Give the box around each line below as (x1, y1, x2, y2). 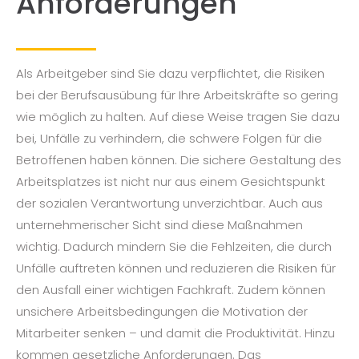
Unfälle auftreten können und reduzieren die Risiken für (16, 260, 336, 277)
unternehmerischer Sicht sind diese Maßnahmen (16, 216, 303, 234)
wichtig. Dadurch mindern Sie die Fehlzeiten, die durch (16, 238, 332, 256)
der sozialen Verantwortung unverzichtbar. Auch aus (16, 195, 323, 212)
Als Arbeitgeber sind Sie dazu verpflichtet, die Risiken (16, 65, 325, 83)
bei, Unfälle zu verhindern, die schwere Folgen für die (16, 130, 322, 147)
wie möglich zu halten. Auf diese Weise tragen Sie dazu (16, 108, 340, 126)
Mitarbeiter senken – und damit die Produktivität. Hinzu (16, 325, 335, 342)
